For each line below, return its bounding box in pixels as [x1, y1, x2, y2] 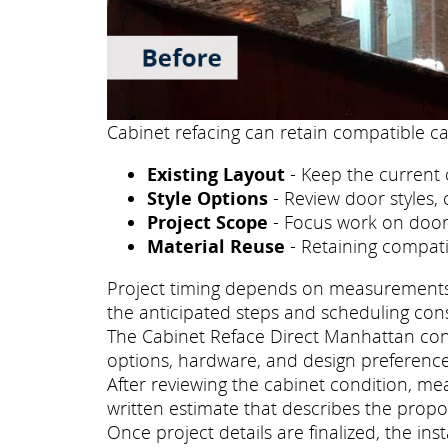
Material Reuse [147, 234, 285, 259]
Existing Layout [147, 162, 285, 187]
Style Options [147, 186, 268, 211]
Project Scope [147, 210, 268, 235]
